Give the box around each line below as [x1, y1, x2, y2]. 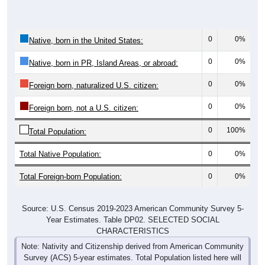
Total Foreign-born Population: [20, 172, 122, 182]
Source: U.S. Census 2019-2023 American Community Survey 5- [21, 204, 244, 214]
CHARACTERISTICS [96, 227, 169, 236]
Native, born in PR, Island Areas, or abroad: [29, 59, 178, 68]
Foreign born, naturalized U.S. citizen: [29, 81, 159, 91]
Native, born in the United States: [29, 36, 143, 46]
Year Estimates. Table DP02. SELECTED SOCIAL [46, 215, 219, 225]
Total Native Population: [20, 150, 101, 159]
